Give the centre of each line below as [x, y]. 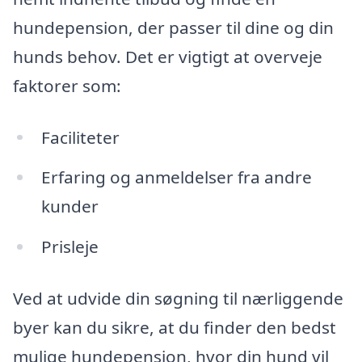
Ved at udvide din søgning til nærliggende [178, 298]
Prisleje [69, 247]
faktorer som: [67, 85]
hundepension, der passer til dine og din [173, 27]
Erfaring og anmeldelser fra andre [176, 177]
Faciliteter [80, 137]
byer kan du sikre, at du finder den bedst [175, 327]
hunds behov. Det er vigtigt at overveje [168, 56]
